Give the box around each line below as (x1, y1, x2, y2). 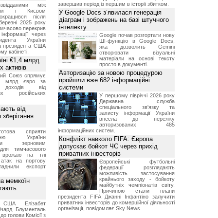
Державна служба (99, 98, 175, 104)
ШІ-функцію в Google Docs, (99, 38, 175, 44)
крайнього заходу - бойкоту (99, 176, 175, 182)
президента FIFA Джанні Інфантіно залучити (58, 194, 175, 200)
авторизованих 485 (99, 122, 175, 127)
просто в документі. (99, 61, 148, 67)
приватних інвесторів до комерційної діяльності (58, 200, 175, 205)
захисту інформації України (99, 110, 175, 116)
